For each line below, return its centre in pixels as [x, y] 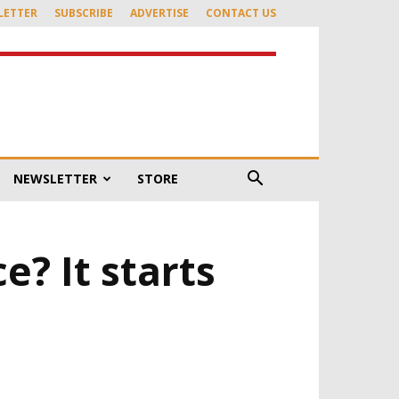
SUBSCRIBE [84, 13]
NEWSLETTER [55, 179]
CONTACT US [241, 13]
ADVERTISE [159, 13]
